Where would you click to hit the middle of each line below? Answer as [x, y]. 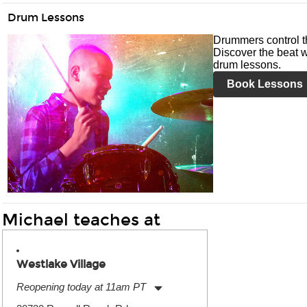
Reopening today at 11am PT [81, 287]
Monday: [33, 301]
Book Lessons [265, 84]
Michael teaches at [81, 220]
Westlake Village [61, 264]
